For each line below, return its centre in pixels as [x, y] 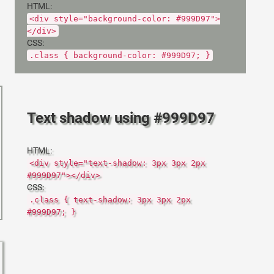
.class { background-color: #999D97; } [120, 55]
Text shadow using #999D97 [121, 118]
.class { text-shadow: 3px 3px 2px [110, 200]
